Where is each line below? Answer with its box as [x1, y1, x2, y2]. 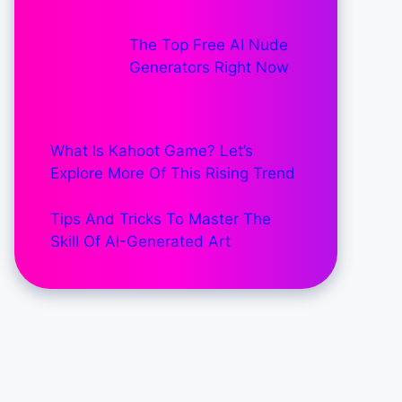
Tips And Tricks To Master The [50, 209, 271, 228]
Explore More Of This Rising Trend [50, 164, 295, 183]
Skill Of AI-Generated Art [50, 232, 231, 250]
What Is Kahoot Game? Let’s [50, 142, 253, 161]
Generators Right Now [128, 57, 289, 76]
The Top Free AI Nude [128, 35, 288, 54]
